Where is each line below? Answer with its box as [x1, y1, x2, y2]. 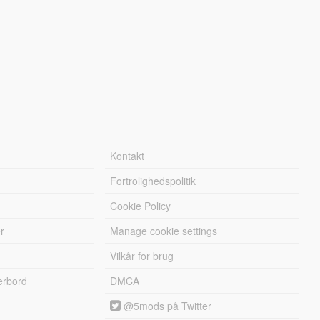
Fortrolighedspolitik [110, 173, 196, 188]
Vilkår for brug [110, 248, 174, 263]
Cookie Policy [110, 198, 171, 213]
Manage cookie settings [110, 223, 218, 238]
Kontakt [110, 148, 145, 163]
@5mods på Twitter [121, 298, 212, 313]
